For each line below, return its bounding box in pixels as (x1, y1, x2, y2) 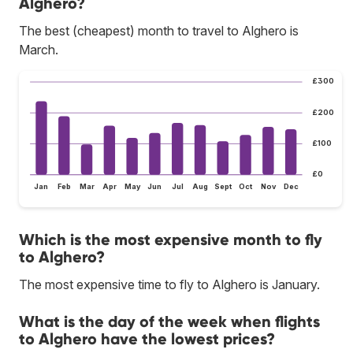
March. (19, 41, 58, 58)
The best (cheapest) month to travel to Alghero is (19, 22, 299, 39)
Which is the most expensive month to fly (19, 230, 322, 250)
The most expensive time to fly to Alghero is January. (19, 277, 320, 293)
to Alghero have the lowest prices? (19, 329, 275, 349)
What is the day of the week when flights (19, 312, 320, 332)
